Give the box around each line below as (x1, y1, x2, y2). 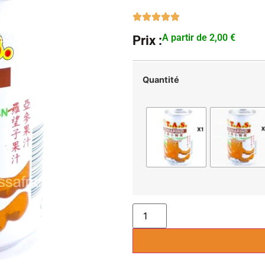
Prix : (132, 33, 162, 49)
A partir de (162, 32, 207, 44)
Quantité (143, 74, 179, 85)
